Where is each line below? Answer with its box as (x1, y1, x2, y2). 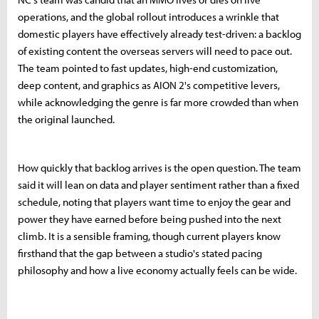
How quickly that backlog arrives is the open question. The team (18, 161, 301, 175)
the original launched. (18, 113, 115, 127)
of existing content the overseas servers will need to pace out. (18, 44, 292, 58)
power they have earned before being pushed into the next (18, 212, 281, 226)
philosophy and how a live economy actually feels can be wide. (18, 263, 297, 278)
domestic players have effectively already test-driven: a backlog (18, 27, 301, 41)
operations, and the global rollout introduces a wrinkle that (18, 10, 279, 24)
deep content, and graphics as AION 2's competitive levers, (18, 78, 280, 93)
